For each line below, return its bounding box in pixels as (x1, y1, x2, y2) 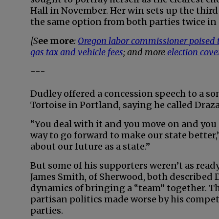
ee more (38, 35, 74, 46)
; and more (123, 46, 167, 58)
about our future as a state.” (30, 141, 150, 152)
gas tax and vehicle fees (30, 46, 123, 58)
